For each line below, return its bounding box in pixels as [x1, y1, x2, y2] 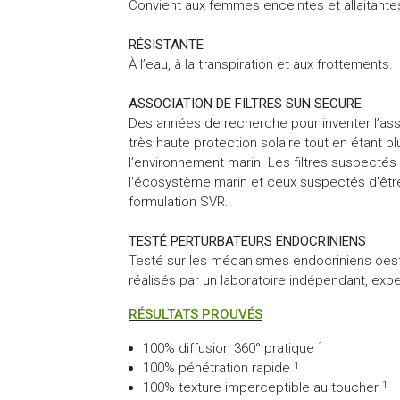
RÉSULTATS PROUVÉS [129, 305, 262, 322]
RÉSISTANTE [129, 36, 204, 53]
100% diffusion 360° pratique [143, 339, 318, 356]
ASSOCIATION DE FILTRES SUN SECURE [129, 95, 362, 112]
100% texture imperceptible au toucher [143, 379, 382, 396]
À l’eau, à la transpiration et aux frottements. [129, 55, 393, 72]
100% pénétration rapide [143, 359, 294, 376]
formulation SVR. [129, 193, 229, 210]
